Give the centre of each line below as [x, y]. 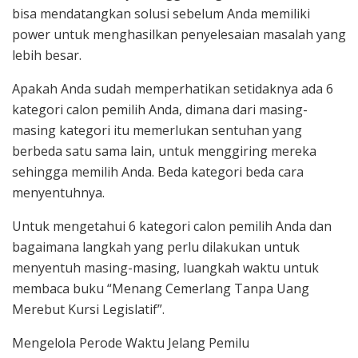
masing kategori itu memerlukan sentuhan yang [157, 131]
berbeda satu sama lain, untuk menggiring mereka [164, 151]
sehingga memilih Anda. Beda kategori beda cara [158, 172]
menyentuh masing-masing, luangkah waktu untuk [165, 268]
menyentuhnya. [58, 193]
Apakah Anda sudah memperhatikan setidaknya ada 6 [173, 89]
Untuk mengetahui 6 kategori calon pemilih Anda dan [172, 227]
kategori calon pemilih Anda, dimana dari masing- [160, 110]
